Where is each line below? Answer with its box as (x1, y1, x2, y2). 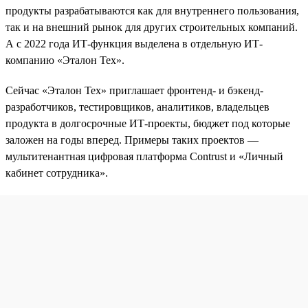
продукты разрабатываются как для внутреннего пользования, (5, 4, 299, 16)
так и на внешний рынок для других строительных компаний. (5, 21, 298, 33)
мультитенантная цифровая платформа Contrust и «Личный (5, 150, 283, 162)
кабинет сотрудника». (5, 166, 108, 179)
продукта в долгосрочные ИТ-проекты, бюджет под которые (5, 117, 290, 129)
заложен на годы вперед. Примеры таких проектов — (5, 133, 258, 146)
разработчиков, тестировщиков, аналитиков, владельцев (5, 100, 269, 113)
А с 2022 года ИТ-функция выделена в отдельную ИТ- (5, 37, 263, 49)
